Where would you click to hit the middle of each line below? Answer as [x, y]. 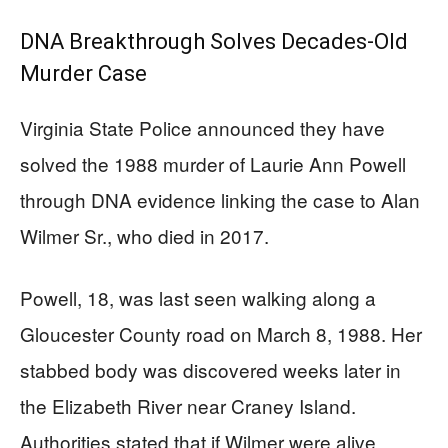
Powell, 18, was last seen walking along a [198, 297]
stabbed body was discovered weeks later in [210, 369]
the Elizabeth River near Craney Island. [188, 405]
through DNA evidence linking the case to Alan [220, 199]
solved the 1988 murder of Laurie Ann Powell [213, 163]
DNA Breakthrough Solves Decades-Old [214, 41]
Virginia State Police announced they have [202, 127]
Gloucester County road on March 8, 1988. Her [221, 333]
